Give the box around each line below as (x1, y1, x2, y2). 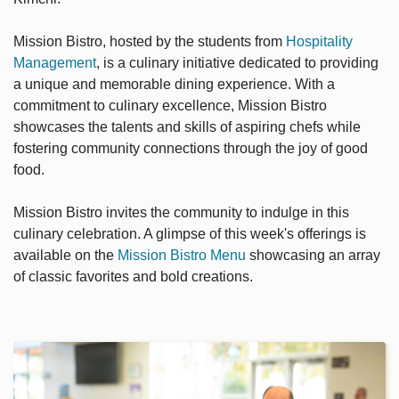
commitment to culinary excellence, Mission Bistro (13, 98, 327, 114)
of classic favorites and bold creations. (13, 269, 253, 285)
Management (13, 55, 96, 71)
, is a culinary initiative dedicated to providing (96, 55, 379, 71)
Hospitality (286, 34, 353, 50)
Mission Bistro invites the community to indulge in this (13, 205, 349, 221)
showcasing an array (246, 248, 380, 264)
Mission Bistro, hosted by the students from (13, 34, 286, 50)
